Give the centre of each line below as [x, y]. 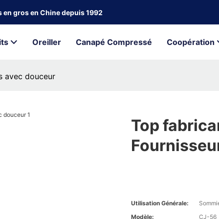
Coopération [191, 42]
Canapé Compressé [114, 42]
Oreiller [47, 42]
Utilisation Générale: [160, 203]
